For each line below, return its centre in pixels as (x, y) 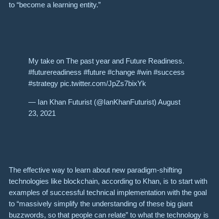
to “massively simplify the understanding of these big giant (101, 203)
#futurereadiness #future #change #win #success (107, 72)
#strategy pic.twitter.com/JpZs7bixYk (87, 84)
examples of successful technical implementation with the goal (108, 192)
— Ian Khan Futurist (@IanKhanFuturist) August (104, 102)
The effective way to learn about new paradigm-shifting (95, 170)
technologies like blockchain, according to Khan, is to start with (108, 181)
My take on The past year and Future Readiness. (106, 61)
